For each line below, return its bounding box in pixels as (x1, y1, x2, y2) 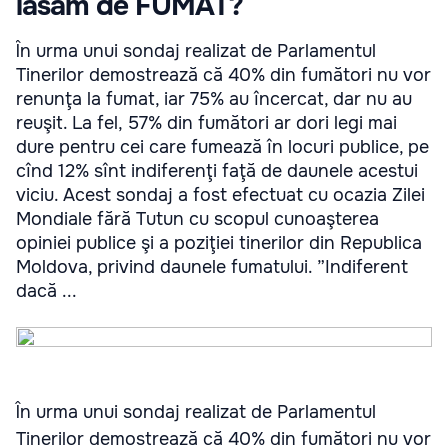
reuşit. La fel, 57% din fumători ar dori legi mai (16, 112, 397, 134)
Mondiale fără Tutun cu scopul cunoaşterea (16, 208, 379, 230)
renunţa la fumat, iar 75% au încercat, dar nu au (16, 88, 412, 110)
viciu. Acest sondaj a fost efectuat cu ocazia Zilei (16, 184, 425, 206)
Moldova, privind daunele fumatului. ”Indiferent (16, 256, 408, 278)
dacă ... (16, 280, 77, 302)
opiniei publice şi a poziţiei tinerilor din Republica (16, 232, 422, 254)
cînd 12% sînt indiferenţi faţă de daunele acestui (16, 160, 418, 182)
